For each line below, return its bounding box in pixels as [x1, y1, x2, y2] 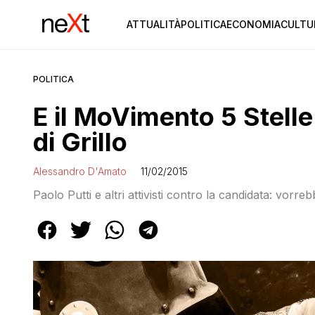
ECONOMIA [226, 18, 281, 30]
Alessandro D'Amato [33, 165, 127, 177]
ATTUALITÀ [126, 18, 181, 30]
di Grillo [33, 127, 127, 157]
